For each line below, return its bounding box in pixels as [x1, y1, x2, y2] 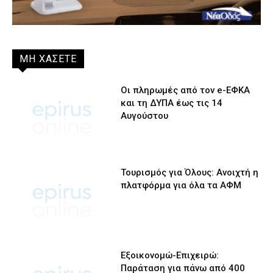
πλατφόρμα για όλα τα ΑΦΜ [121, 180, 242, 191]
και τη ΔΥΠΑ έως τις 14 [121, 97, 223, 108]
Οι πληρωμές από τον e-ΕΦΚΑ [121, 84, 250, 96]
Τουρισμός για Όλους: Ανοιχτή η [121, 167, 259, 179]
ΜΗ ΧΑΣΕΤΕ [19, 52, 77, 65]
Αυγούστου [121, 110, 169, 121]
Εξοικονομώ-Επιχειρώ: [121, 249, 219, 261]
